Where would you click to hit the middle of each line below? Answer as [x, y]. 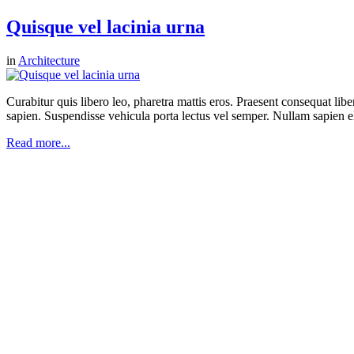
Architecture [49, 60]
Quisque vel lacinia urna [105, 27]
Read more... [38, 142]
